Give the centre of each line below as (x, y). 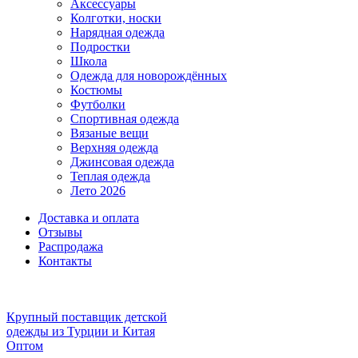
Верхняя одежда (114, 147)
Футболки (98, 104)
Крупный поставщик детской (87, 317)
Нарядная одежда (117, 32)
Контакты (65, 261)
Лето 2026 (98, 191)
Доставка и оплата (89, 218)
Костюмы (96, 90)
